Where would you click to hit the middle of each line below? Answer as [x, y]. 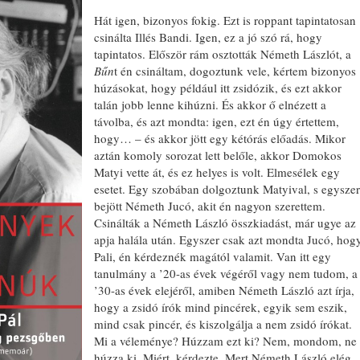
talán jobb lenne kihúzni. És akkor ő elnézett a [210, 104]
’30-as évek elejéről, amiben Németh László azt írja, [224, 290]
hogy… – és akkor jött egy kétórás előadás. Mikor [220, 138]
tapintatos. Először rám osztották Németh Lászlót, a [223, 54]
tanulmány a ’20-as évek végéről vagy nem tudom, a [226, 273]
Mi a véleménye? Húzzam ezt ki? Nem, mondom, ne [225, 341]
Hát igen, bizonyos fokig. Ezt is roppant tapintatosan [225, 20]
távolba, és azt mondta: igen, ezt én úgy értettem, [217, 121]
